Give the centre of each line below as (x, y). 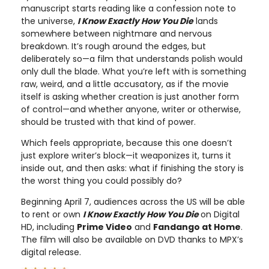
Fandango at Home (197, 227)
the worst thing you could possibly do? (101, 180)
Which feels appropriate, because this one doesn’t (127, 143)
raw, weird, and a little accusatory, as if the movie (125, 84)
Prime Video (104, 227)
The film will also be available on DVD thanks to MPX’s (132, 239)
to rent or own (52, 214)
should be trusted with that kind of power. (108, 122)
